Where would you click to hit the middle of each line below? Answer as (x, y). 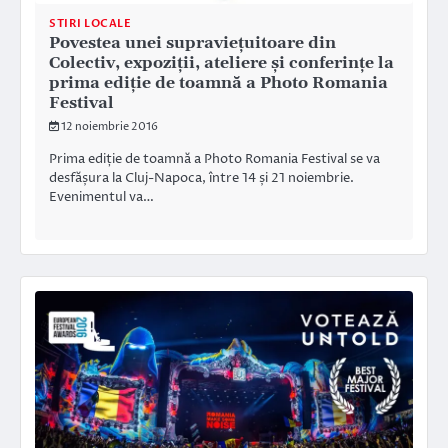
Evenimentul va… (101, 197)
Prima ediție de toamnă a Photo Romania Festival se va (214, 159)
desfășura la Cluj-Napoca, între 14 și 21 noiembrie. (201, 178)
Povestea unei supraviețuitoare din (192, 43)
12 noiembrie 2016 (109, 127)
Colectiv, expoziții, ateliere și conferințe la (221, 63)
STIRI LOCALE (90, 24)
